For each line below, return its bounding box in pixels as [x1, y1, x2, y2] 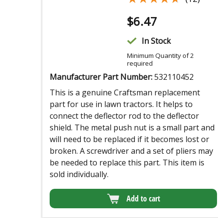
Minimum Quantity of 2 [127, 51, 194, 60]
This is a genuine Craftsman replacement [50, 87, 200, 98]
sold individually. [50, 169, 109, 180]
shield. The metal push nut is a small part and [50, 122, 215, 133]
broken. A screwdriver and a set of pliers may [50, 145, 213, 157]
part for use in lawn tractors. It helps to [50, 99, 193, 110]
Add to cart [126, 193, 160, 204]
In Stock [141, 36, 171, 47]
